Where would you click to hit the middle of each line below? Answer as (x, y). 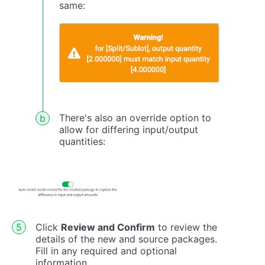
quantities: (82, 142)
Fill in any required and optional (106, 251)
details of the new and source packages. (126, 239)
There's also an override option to (135, 118)
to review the (186, 227)
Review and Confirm (108, 227)
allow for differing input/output (129, 130)
